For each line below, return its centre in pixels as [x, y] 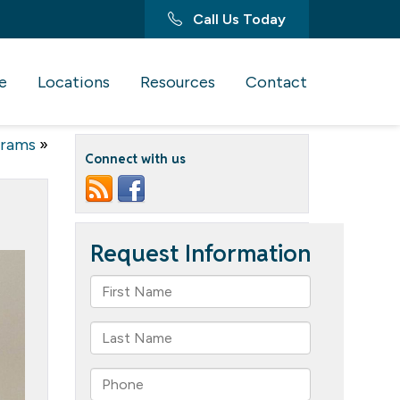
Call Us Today [237, 19]
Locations [74, 82]
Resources [178, 82]
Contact [276, 82]
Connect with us [135, 159]
